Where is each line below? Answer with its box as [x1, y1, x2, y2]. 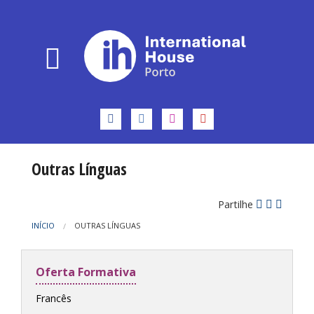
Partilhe [218, 198, 257, 212]
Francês [35, 292, 71, 306]
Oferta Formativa [35, 264, 136, 280]
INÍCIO [31, 220, 55, 231]
